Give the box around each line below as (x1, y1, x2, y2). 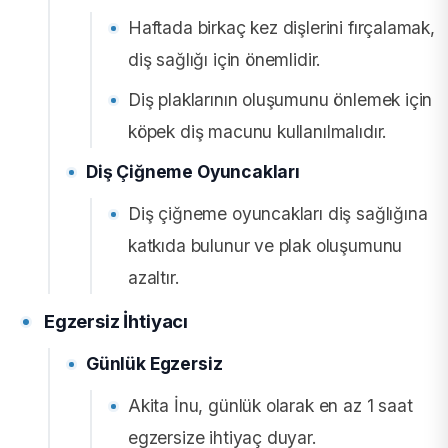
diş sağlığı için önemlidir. (128, 48, 322, 70)
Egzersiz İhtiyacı (44, 309, 189, 332)
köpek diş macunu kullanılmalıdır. (128, 120, 388, 142)
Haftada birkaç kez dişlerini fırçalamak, (128, 16, 435, 38)
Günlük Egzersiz (86, 352, 223, 374)
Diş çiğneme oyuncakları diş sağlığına (128, 202, 428, 224)
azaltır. (128, 266, 180, 288)
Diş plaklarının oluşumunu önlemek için (128, 88, 433, 110)
